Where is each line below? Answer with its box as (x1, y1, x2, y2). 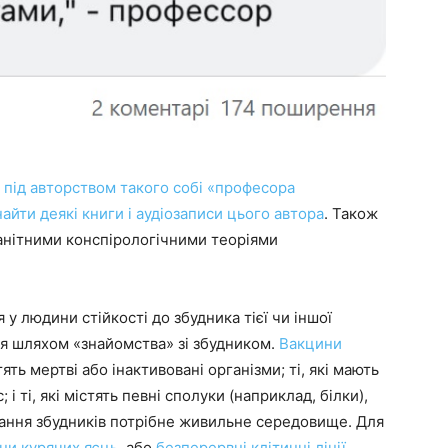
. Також (324, 204, 378, 223)
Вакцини (279, 334, 342, 353)
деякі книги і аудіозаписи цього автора (40, 204, 324, 223)
